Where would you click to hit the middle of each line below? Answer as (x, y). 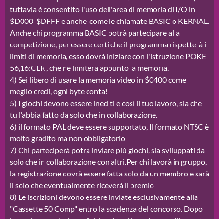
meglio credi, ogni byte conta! (59, 91)
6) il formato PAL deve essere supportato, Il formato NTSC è (109, 127)
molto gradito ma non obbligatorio (67, 138)
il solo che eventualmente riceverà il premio (82, 185)
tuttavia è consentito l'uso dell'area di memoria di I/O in (102, 9)
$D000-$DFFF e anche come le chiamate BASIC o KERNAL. (109, 21)
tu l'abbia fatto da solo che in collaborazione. (84, 115)
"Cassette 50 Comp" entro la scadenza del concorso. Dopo (106, 209)
